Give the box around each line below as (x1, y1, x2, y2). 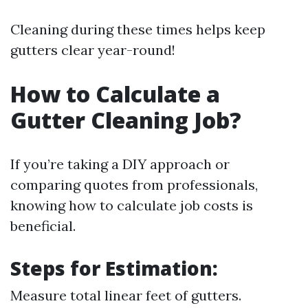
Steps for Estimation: (10, 255, 218, 281)
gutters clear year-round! (10, 41, 175, 58)
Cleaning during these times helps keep (10, 21, 265, 38)
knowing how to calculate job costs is (10, 197, 253, 214)
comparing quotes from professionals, (10, 176, 258, 193)
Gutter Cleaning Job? (10, 105, 241, 135)
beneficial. (10, 217, 76, 234)
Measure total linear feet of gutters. (10, 287, 241, 304)
